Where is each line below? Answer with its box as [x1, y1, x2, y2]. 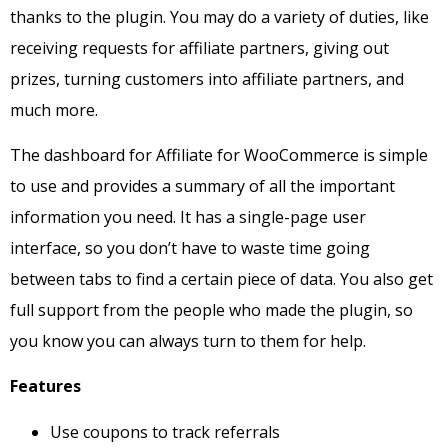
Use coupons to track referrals [50, 420, 284, 443]
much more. [10, 98, 98, 121]
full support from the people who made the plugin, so [10, 299, 413, 322]
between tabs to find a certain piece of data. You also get [10, 268, 433, 291]
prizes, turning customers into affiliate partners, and [10, 67, 404, 90]
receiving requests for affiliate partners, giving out [10, 36, 389, 59]
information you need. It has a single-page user [10, 206, 366, 229]
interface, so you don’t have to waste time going [10, 237, 370, 260]
